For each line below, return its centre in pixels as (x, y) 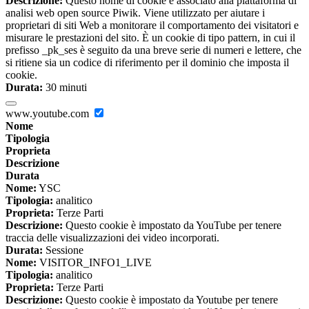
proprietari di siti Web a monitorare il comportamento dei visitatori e (152, 25)
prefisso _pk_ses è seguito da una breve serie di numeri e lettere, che (153, 50)
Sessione (63, 250)
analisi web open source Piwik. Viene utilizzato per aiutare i (135, 12)
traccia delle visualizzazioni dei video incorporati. (112, 237)
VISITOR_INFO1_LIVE (94, 262)
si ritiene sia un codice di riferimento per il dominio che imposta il (147, 62)
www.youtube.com (49, 113)
